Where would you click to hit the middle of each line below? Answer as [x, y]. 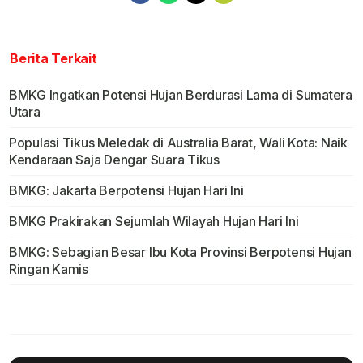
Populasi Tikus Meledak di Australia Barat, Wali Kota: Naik [178, 143]
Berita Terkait [53, 59]
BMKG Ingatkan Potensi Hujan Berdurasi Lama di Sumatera [180, 95]
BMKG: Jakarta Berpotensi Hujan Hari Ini [126, 191]
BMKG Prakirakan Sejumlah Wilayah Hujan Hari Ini [154, 222]
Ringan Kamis [48, 269]
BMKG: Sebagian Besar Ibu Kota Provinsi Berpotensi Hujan [180, 252]
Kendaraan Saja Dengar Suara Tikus [114, 160]
